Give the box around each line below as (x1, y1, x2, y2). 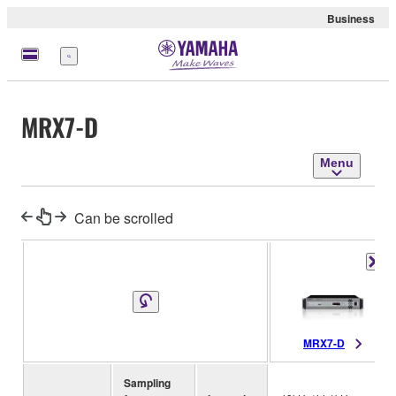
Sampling (124, 375, 171, 392)
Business (327, 11, 375, 27)
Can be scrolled (74, 208, 173, 229)
